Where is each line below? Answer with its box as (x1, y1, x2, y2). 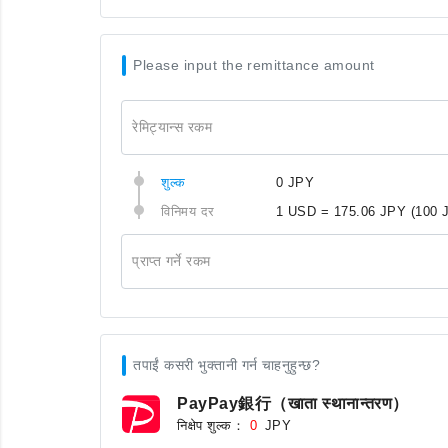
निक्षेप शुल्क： (177, 418, 246, 433)
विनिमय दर (161, 204, 215, 219)
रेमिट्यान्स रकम (132, 118, 213, 135)
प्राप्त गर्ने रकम (132, 252, 211, 269)
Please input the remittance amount (133, 57, 375, 73)
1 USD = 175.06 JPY (275, 204, 407, 219)
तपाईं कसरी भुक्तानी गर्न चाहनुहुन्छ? (133, 357, 321, 373)
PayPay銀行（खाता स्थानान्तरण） (177, 395, 409, 412)
